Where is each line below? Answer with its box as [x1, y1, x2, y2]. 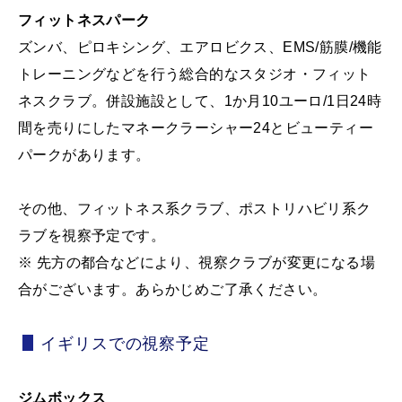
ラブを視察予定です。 [18, 228, 165, 243]
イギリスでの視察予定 [40, 335, 210, 353]
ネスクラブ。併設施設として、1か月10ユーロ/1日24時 [18, 93, 382, 109]
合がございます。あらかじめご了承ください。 [18, 282, 328, 297]
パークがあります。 [18, 147, 151, 162]
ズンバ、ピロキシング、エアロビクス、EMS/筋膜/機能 [18, 39, 382, 55]
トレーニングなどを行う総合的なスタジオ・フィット [18, 66, 371, 82]
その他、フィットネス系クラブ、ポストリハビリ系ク [18, 201, 371, 216]
